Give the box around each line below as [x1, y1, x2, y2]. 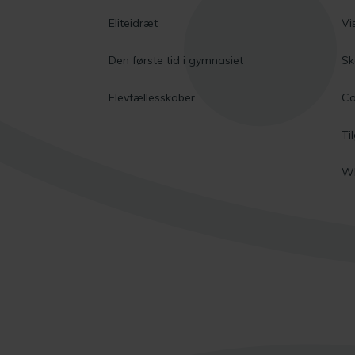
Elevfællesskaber [109, 90, 195, 105]
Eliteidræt [109, 15, 158, 30]
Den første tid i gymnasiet [109, 52, 243, 67]
